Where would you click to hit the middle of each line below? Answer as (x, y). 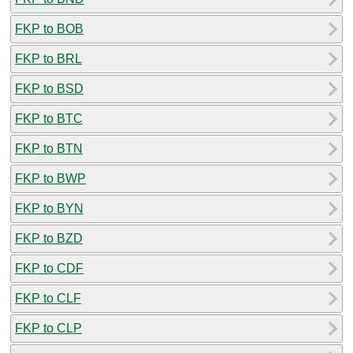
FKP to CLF (48, 298)
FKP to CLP (48, 328)
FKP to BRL (48, 58)
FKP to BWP (50, 178)
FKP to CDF (49, 268)
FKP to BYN (49, 208)
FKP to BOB (49, 28)
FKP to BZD (49, 238)
